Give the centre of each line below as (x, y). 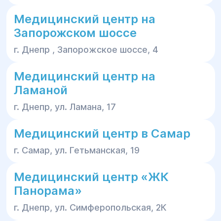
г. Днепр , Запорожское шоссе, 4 (86, 50)
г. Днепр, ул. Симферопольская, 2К (90, 207)
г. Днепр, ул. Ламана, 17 (65, 107)
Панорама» (48, 191)
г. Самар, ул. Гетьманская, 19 (76, 150)
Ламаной (40, 90)
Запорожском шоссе (75, 33)
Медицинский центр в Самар (102, 133)
